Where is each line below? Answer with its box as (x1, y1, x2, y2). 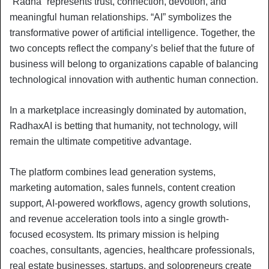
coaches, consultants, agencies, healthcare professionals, (10, 244, 255, 255)
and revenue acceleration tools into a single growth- (10, 213, 229, 224)
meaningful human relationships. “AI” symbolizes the (10, 11, 232, 22)
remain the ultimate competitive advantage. (10, 136, 192, 147)
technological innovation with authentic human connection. (10, 74, 258, 85)
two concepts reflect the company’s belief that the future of (10, 43, 254, 53)
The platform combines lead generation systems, (10, 166, 216, 177)
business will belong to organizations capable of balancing (10, 58, 258, 69)
